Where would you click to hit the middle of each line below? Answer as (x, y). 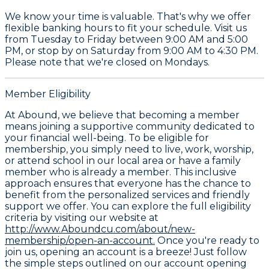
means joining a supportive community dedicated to (130, 126)
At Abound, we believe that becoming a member (122, 115)
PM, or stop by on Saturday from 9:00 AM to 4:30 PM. (131, 50)
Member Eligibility (48, 94)
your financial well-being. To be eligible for (107, 138)
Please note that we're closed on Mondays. (107, 62)
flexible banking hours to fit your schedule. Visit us (126, 28)
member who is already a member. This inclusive (121, 172)
